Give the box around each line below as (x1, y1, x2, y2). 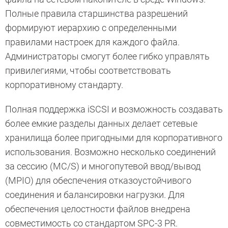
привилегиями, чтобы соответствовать (5, 65, 171, 76)
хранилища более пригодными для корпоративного (5, 132, 222, 143)
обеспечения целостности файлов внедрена (5, 203, 190, 214)
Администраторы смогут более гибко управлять (5, 50, 210, 62)
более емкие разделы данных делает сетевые (5, 118, 197, 129)
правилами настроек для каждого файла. (5, 36, 180, 47)
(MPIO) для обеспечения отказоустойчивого (5, 175, 191, 186)
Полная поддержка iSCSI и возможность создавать (5, 103, 223, 115)
